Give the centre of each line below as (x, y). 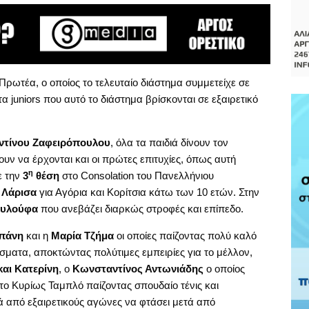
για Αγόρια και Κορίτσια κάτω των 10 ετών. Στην (149, 192)
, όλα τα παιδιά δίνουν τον (169, 142)
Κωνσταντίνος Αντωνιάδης (138, 268)
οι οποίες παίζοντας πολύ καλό (185, 235)
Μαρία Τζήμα (82, 235)
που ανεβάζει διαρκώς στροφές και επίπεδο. (140, 208)
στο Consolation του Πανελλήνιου (138, 175)
